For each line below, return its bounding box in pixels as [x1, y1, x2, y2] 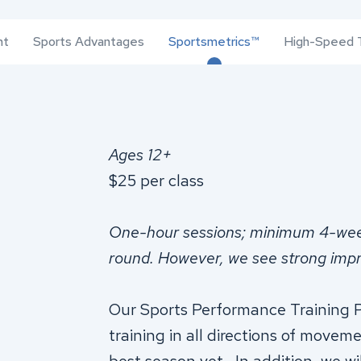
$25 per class [108, 170, 204, 191]
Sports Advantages [33, 33, 144, 50]
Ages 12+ [108, 144, 172, 165]
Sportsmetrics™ [168, 33, 259, 50]
